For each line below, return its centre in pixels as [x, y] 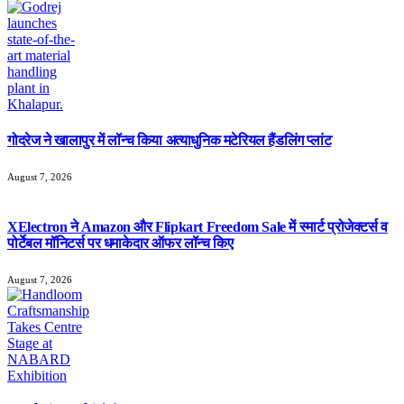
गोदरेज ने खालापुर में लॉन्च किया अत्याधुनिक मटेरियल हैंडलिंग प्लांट [170, 140]
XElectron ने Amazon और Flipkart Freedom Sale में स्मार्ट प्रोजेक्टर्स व [197, 227]
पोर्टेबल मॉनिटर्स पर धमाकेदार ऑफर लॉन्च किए [120, 243]
